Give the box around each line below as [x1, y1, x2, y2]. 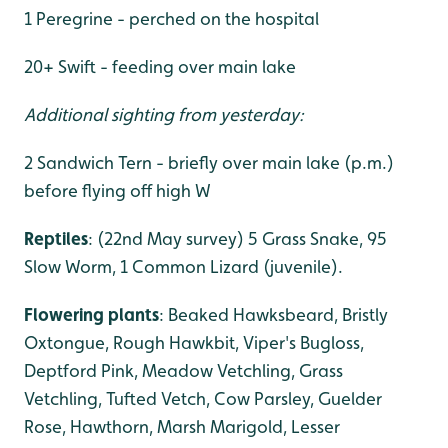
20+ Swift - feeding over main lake [24, 55, 296, 77]
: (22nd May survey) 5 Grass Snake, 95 [88, 227, 387, 249]
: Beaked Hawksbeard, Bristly [159, 303, 388, 325]
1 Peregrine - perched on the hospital [24, 7, 319, 29]
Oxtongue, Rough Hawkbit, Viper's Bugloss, [24, 331, 364, 353]
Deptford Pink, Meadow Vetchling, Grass [24, 359, 343, 381]
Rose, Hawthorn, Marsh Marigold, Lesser [24, 415, 340, 437]
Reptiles [24, 227, 88, 249]
